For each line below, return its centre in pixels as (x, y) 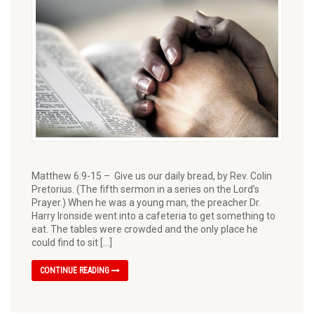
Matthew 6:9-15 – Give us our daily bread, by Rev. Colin (152, 176)
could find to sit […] (72, 242)
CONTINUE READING (76, 270)
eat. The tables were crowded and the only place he (145, 229)
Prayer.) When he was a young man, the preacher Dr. (146, 202)
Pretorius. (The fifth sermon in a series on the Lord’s (145, 189)
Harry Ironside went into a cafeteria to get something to (153, 216)
